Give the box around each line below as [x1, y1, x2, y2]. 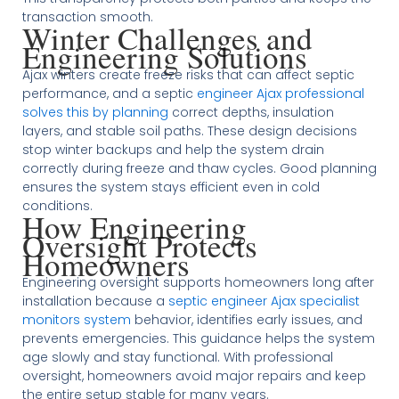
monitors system [21, 310, 131, 329]
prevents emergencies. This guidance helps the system [21, 329, 375, 347]
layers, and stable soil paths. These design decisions [21, 121, 357, 140]
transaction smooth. [21, 7, 153, 26]
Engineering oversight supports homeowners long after [21, 273, 374, 291]
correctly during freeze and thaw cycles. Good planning [21, 159, 377, 177]
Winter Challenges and [21, 16, 313, 59]
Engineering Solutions [21, 35, 307, 77]
